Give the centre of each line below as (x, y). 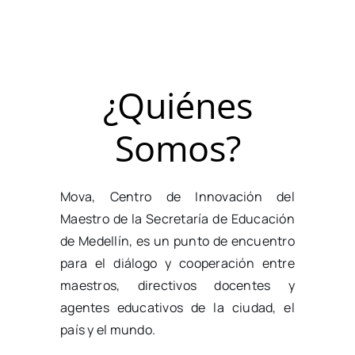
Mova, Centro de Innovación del (177, 196)
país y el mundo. (108, 329)
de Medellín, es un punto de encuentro (177, 240)
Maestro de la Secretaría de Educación (177, 218)
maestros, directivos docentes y (177, 285)
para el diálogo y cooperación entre (177, 263)
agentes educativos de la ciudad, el (177, 307)
